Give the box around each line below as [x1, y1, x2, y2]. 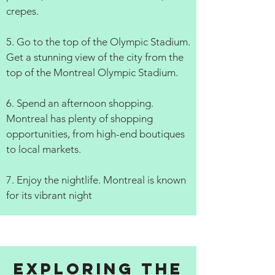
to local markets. [6, 143, 81, 155]
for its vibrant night [6, 189, 92, 201]
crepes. [6, 5, 39, 17]
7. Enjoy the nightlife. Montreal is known [6, 174, 186, 186]
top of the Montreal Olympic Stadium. [6, 66, 178, 79]
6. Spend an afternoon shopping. [6, 97, 153, 109]
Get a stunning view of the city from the [6, 51, 184, 63]
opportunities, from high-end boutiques [6, 128, 185, 140]
